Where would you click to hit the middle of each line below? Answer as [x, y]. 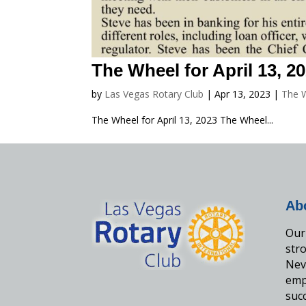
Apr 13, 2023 [243, 94]
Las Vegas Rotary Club [154, 94]
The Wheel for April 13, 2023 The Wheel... [183, 120]
